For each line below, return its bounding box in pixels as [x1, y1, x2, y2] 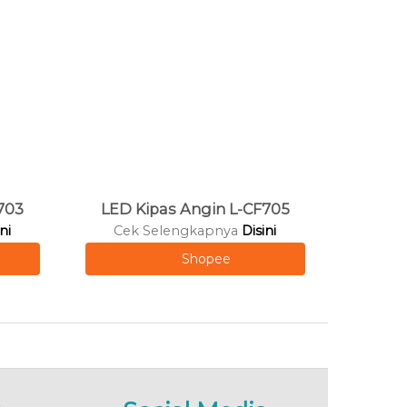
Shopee [182, 250, 232, 267]
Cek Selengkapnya [114, 222, 243, 239]
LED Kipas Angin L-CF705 [100, 199, 290, 218]
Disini [242, 222, 277, 239]
